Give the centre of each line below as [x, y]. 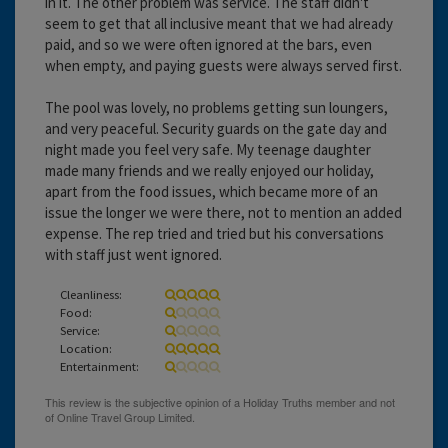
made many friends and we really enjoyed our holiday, [209, 170]
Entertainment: [99, 365]
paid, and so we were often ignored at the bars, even [208, 44]
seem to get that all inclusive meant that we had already [219, 23]
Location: [86, 347]
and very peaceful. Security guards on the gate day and [216, 128]
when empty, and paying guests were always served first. [223, 65]
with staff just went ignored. [133, 254]
